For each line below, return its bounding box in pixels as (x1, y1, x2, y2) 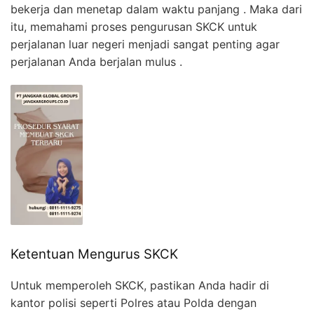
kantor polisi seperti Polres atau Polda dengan (11, 296, 257, 310)
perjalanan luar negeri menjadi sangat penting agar (11, 36, 280, 51)
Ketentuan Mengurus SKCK (11, 245, 178, 262)
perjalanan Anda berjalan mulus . (11, 54, 182, 69)
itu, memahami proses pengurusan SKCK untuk (11, 19, 257, 34)
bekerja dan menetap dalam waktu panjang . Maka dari (11, 1, 302, 16)
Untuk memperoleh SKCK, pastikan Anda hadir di (11, 278, 269, 293)
